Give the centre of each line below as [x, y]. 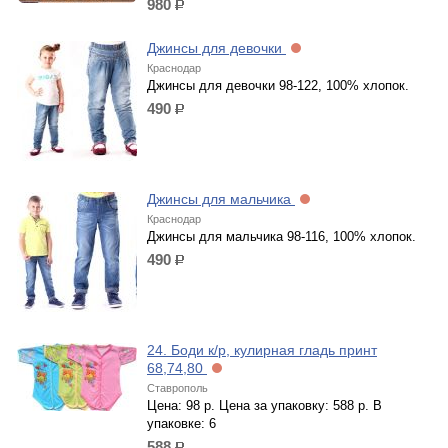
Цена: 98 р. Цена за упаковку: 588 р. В [264, 405]
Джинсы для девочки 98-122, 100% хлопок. [278, 85]
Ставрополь [177, 388]
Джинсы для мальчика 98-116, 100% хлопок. [281, 236]
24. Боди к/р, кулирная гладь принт [262, 350]
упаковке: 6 [181, 423]
